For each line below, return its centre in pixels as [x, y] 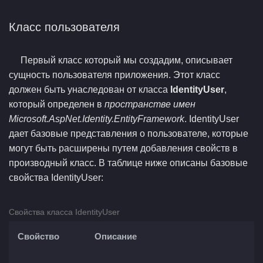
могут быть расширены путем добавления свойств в [123, 148]
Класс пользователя [64, 27]
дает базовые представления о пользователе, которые [129, 134]
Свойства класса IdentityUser [64, 212]
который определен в [57, 104]
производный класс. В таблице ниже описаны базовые [128, 163]
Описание [116, 236]
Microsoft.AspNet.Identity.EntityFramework [97, 119]
